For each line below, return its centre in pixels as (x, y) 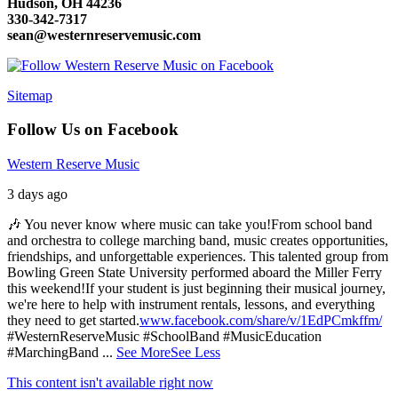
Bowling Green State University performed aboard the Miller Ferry (195, 273)
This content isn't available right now (110, 383)
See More (143, 353)
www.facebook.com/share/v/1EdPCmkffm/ (261, 321)
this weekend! (46, 289)
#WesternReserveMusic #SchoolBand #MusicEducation (164, 337)
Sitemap (30, 95)
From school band (322, 225)
